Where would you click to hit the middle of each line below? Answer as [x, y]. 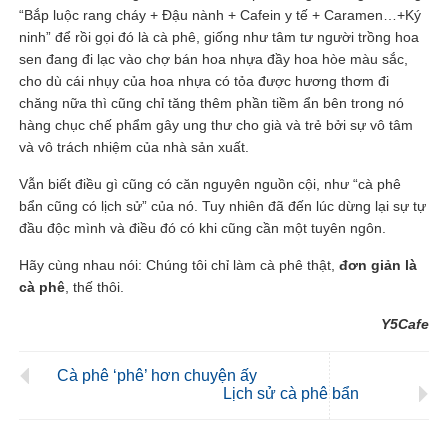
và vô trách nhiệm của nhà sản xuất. [134, 146]
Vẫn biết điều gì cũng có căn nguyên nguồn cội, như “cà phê [210, 183]
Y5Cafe [404, 323]
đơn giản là [378, 264]
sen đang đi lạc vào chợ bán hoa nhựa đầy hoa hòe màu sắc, [214, 58]
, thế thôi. [95, 286]
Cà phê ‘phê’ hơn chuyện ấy [156, 375]
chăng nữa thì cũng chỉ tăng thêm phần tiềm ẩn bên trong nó [212, 102]
